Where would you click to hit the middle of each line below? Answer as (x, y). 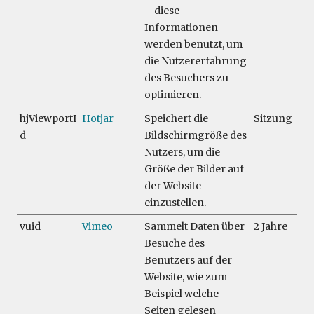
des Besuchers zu (186, 78)
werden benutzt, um (193, 44)
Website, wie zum (186, 277)
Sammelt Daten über (194, 226)
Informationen (181, 27)
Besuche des (175, 243)
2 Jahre (271, 226)
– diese (162, 11)
